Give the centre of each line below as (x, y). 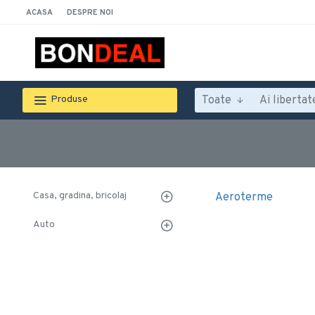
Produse (69, 99)
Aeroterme (244, 198)
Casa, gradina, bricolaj (80, 196)
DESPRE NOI (90, 12)
